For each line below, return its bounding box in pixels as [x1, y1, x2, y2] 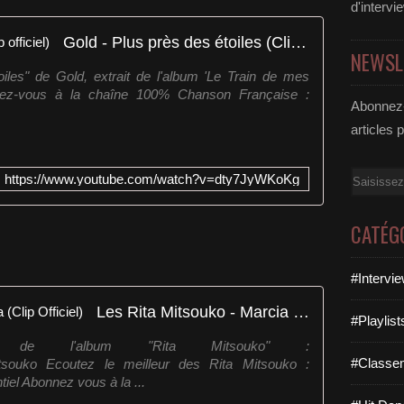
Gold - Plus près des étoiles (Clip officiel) [290, 32, 307, 51]
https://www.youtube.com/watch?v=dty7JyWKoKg [5, 171, 299, 187]
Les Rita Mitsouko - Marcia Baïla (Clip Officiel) [293, 302, 309, 321]
